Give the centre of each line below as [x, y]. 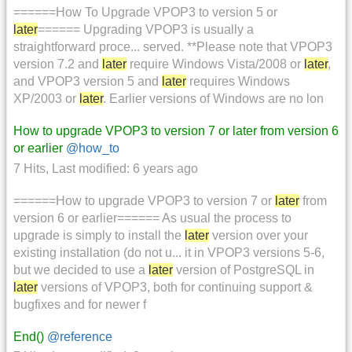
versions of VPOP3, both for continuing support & [175, 287]
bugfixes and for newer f [80, 304]
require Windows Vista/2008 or [215, 64]
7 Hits [29, 168]
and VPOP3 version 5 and [88, 82]
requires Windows [238, 82]
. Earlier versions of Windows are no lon [213, 99]
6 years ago [165, 168]
